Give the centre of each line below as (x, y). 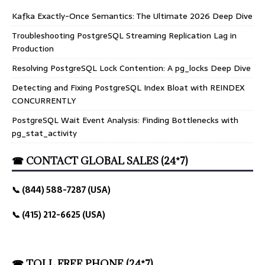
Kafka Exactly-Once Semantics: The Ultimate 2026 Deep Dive (132, 16)
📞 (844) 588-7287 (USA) (61, 190)
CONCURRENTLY (44, 101)
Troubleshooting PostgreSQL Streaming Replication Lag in (124, 36)
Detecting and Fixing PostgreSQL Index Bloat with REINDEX (128, 88)
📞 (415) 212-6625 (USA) (59, 215)
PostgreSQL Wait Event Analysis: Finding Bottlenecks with (125, 120)
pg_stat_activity (44, 133)
